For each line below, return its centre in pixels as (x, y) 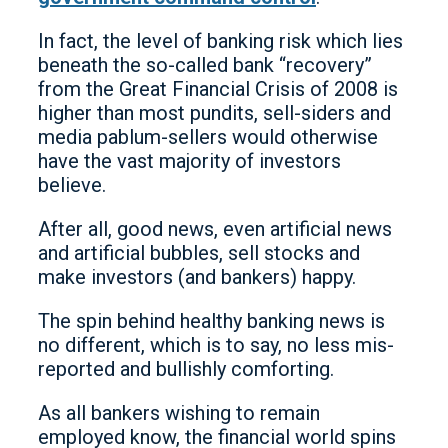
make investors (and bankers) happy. (197, 276)
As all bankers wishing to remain (179, 412)
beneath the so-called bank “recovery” (205, 64)
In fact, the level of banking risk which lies (220, 40)
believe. (72, 184)
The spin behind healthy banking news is (211, 320)
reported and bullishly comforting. (186, 368)
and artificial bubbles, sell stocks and (199, 252)
